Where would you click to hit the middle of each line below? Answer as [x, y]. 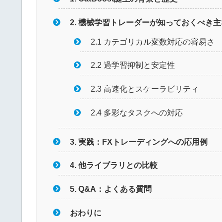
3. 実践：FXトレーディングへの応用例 [139, 141]
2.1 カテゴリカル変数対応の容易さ [153, 41]
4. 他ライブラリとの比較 [114, 165]
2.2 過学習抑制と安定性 [133, 65]
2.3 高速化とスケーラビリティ [145, 88]
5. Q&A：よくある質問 [111, 189]
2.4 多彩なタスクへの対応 [137, 112]
